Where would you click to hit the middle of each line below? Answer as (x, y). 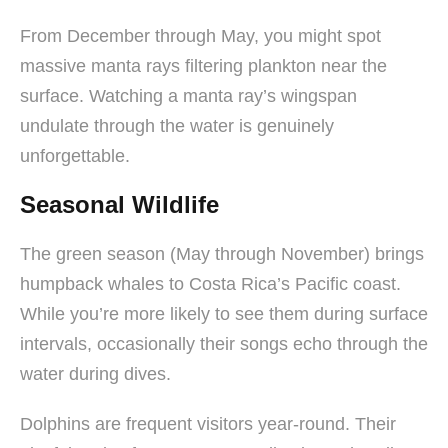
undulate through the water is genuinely (177, 125)
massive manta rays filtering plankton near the (203, 65)
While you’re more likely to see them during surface (224, 313)
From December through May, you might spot (200, 35)
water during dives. (95, 373)
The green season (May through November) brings (222, 253)
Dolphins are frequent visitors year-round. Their (208, 423)
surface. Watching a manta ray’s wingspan (188, 95)
